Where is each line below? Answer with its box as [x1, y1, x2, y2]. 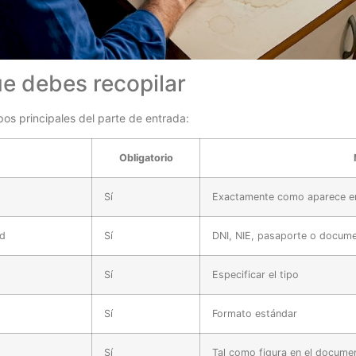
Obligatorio [118, 151, 173, 164]
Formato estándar [212, 307, 297, 319]
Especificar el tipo [212, 268, 299, 281]
